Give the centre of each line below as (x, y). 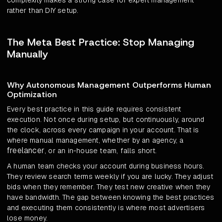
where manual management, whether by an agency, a (95, 140)
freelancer (26, 151)
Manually (28, 54)
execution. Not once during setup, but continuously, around (106, 120)
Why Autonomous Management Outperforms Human (109, 85)
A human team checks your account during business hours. (106, 166)
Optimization (32, 95)
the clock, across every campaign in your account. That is (103, 130)
